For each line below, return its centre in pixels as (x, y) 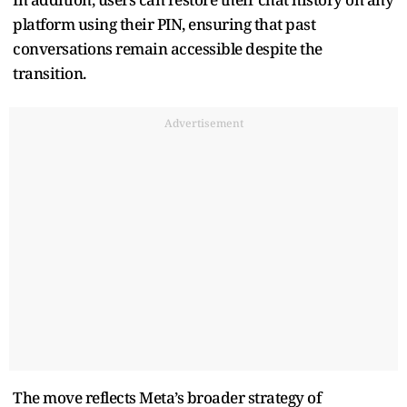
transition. (50, 73)
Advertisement (203, 123)
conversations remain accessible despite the (168, 48)
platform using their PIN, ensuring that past (164, 24)
